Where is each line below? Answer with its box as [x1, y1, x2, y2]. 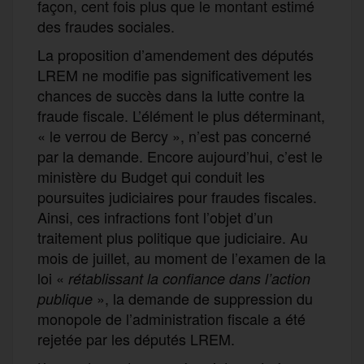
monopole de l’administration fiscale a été [37, 307, 305, 329]
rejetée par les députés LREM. [37, 327, 235, 349]
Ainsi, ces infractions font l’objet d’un [37, 206, 273, 227]
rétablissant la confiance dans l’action [68, 267, 310, 288]
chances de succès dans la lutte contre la [37, 84, 305, 106]
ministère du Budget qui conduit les [37, 165, 265, 187]
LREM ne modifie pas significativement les [37, 63, 312, 85]
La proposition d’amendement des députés [37, 43, 314, 65]
